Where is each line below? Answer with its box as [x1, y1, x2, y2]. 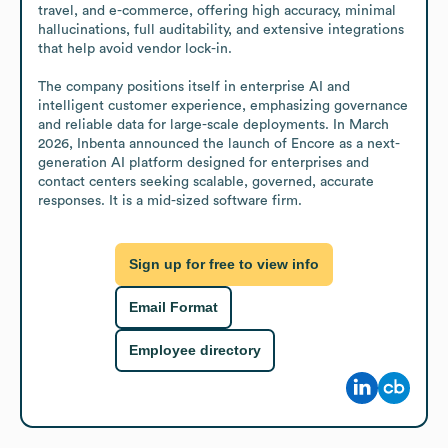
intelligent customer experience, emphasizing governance [38, 98, 408, 113]
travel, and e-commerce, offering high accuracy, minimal [38, 3, 396, 18]
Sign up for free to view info [129, 256, 319, 273]
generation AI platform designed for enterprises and [38, 155, 369, 170]
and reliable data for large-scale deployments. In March [38, 117, 389, 132]
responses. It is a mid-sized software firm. [38, 193, 302, 208]
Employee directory [129, 342, 261, 359]
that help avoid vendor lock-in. [38, 41, 236, 56]
